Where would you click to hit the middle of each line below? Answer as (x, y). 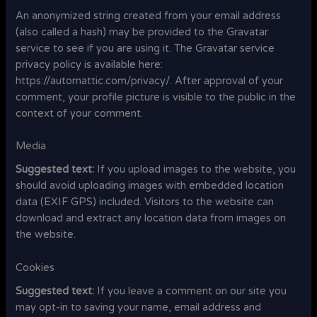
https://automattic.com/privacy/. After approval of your (150, 81)
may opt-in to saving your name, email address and (139, 307)
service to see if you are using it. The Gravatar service (145, 48)
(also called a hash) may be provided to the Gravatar (142, 32)
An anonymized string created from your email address (149, 16)
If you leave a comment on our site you (192, 291)
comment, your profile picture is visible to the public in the (156, 97)
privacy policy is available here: (90, 64)
